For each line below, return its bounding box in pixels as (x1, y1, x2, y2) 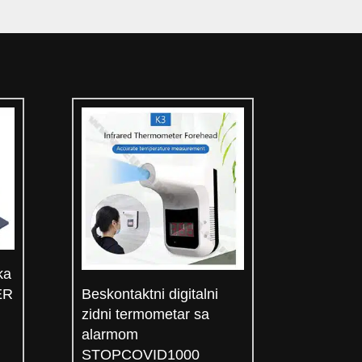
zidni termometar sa (82, 305, 210, 322)
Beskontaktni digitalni (82, 285, 219, 302)
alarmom (82, 326, 139, 343)
